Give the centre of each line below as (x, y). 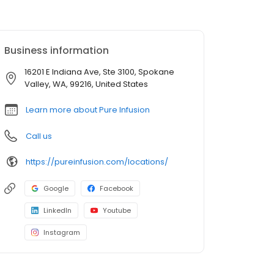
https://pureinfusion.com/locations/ (97, 161)
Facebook (117, 189)
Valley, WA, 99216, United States (86, 84)
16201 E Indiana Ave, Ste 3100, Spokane (99, 72)
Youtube (117, 211)
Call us (39, 136)
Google (56, 189)
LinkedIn (57, 211)
